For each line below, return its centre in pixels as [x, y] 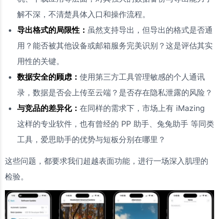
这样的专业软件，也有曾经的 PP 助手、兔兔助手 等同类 [116, 124]
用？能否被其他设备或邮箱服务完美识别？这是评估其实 [115, 45]
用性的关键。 [41, 61]
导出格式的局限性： [52, 30]
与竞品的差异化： [48, 108]
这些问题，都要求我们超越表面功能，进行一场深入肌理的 [107, 161]
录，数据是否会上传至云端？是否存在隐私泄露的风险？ [115, 92]
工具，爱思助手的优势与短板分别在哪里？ [91, 139]
